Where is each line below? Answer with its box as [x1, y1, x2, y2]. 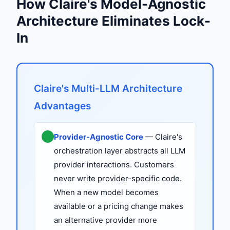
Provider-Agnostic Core [54, 131, 143, 142]
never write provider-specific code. [54, 173, 182, 183]
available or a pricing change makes [54, 201, 183, 211]
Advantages [34, 100, 91, 112]
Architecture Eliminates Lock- [16, 12, 210, 29]
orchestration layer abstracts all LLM [54, 145, 185, 156]
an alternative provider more [54, 215, 157, 225]
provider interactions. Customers [54, 159, 174, 169]
